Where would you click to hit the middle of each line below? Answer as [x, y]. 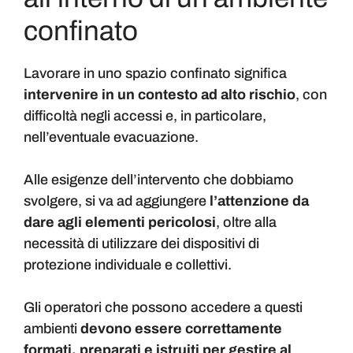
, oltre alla [246, 223]
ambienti [50, 329]
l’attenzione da [259, 201]
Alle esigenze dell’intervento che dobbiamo [159, 180]
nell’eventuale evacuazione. [111, 137]
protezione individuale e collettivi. [128, 265]
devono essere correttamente [180, 329]
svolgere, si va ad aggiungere [117, 201]
